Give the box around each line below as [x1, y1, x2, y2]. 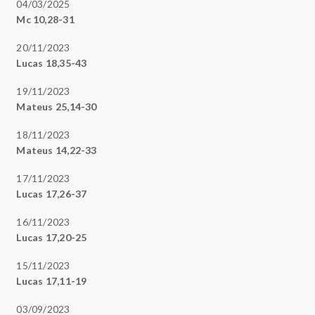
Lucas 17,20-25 [16, 231, 87, 243]
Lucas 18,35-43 [16, 56, 87, 69]
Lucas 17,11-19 [16, 274, 87, 287]
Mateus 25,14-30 [16, 100, 97, 112]
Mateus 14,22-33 [16, 143, 97, 156]
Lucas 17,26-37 [16, 187, 87, 200]
